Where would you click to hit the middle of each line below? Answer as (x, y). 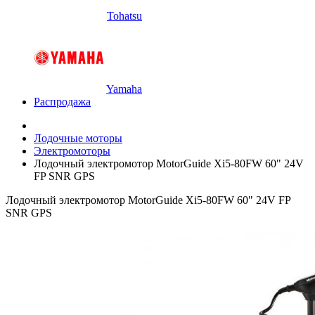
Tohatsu (124, 16)
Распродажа (62, 102)
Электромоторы (72, 151)
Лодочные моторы (78, 138)
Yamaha (124, 89)
